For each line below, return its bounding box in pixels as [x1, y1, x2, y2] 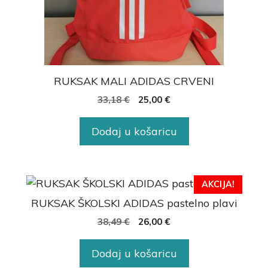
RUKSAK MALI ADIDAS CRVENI [54, 74, 214, 89]
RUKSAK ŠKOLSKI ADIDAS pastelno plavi [31, 196, 237, 211]
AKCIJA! [201, 179, 234, 190]
